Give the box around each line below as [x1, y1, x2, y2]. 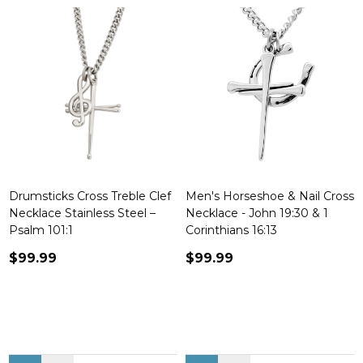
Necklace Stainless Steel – [9, 206, 156, 220]
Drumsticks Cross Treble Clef [9, 189, 171, 203]
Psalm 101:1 [9, 223, 73, 237]
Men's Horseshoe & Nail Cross [186, 189, 354, 203]
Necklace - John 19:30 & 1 [186, 206, 328, 220]
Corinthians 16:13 [186, 223, 277, 237]
